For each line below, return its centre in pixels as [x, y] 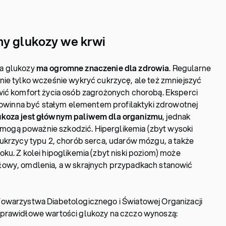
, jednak [177, 116]
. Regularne [190, 68]
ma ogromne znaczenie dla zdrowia [102, 68]
